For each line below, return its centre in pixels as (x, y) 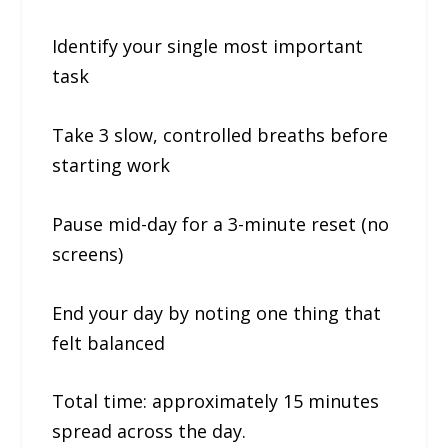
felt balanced (109, 342)
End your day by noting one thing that (217, 312)
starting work (111, 164)
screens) (88, 253)
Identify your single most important (208, 46)
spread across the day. (149, 431)
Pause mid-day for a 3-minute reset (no (221, 223)
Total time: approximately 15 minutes (216, 401)
